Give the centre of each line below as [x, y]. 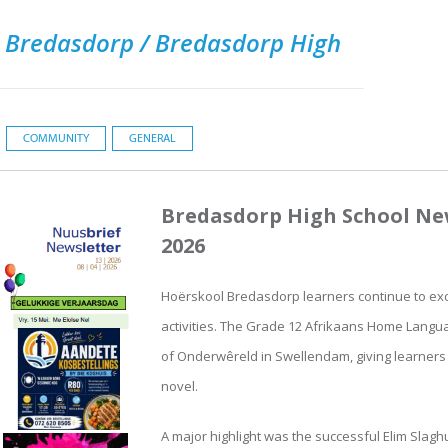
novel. [179, 386]
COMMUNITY [56, 138]
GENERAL [153, 138]
